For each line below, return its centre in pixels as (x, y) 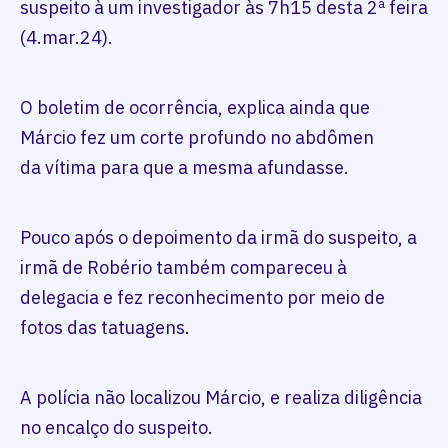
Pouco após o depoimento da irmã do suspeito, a (218, 238)
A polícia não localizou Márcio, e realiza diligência (221, 398)
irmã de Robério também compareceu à (183, 268)
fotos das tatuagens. (105, 328)
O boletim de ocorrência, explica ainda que (195, 108)
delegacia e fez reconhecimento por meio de (202, 298)
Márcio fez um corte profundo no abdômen (197, 138)
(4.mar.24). (70, 38)
